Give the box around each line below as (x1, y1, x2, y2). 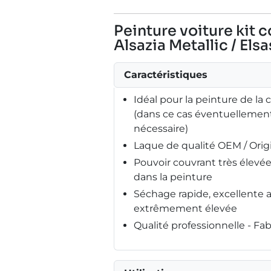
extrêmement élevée (134, 202, 237, 214)
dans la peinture (134, 171, 212, 183)
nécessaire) (134, 122, 188, 134)
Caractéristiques (124, 68, 207, 80)
